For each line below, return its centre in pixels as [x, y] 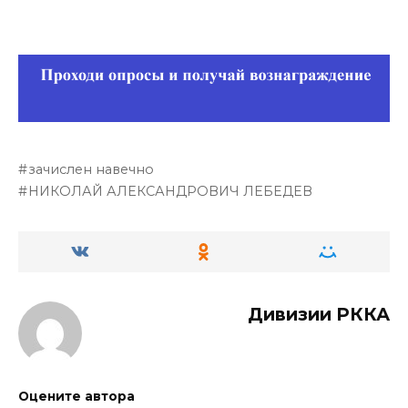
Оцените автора [76, 396]
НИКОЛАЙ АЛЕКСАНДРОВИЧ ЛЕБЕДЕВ [171, 191]
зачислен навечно [92, 169]
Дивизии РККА [319, 314]
